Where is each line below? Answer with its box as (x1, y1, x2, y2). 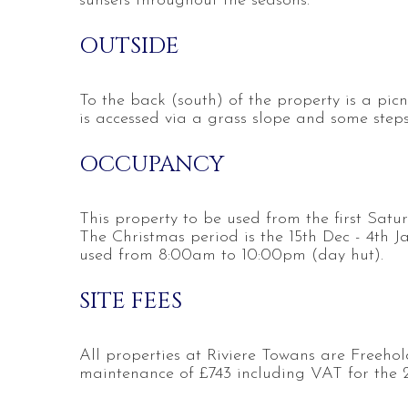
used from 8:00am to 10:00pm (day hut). (79, 247, 383, 264)
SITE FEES (79, 286, 182, 316)
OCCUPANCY (79, 149, 224, 179)
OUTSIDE (79, 31, 179, 61)
